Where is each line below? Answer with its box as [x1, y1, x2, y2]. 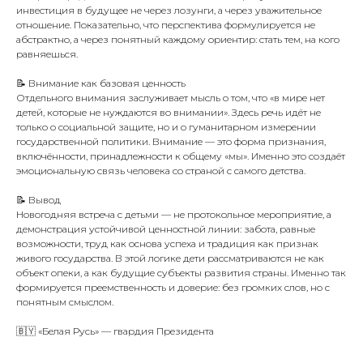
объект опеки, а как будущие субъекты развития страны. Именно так [16, 267, 346, 279]
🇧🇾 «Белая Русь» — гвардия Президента [16, 325, 214, 337]
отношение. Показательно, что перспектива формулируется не [16, 19, 315, 31]
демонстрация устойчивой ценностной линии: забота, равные [16, 223, 315, 235]
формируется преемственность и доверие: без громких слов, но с [16, 281, 330, 293]
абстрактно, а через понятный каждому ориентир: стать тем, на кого [16, 33, 340, 45]
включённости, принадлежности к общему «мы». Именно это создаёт [16, 150, 345, 162]
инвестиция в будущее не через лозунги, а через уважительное [16, 4, 322, 16]
